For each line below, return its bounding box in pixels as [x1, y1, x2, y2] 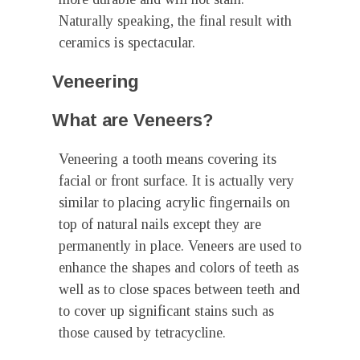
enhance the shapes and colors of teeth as [59, 260, 299, 276]
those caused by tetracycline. [59, 325, 226, 341]
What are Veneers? [52, 110, 213, 130]
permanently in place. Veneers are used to [59, 238, 301, 254]
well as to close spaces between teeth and [59, 281, 300, 297]
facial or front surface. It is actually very [59, 173, 294, 189]
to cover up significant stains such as [59, 303, 274, 319]
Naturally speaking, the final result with [59, 13, 292, 29]
